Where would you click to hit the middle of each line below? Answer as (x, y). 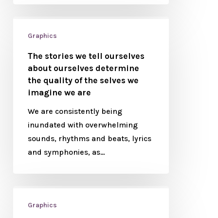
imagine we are (59, 92)
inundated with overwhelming (82, 125)
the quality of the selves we (83, 80)
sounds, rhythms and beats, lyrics (89, 138)
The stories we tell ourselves (86, 56)
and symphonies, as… (66, 152)
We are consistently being (75, 111)
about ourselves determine (83, 68)
